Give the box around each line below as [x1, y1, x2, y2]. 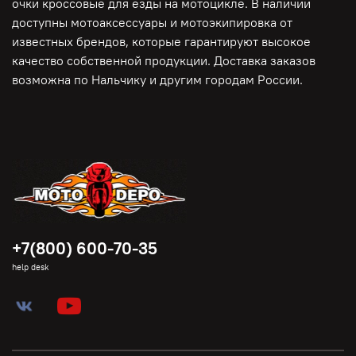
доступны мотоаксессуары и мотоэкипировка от [12, 14, 292, 30]
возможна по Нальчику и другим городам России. [12, 71, 303, 87]
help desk [12, 261, 49, 273]
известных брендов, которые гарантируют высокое [12, 33, 311, 49]
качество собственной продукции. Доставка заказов [12, 52, 315, 68]
